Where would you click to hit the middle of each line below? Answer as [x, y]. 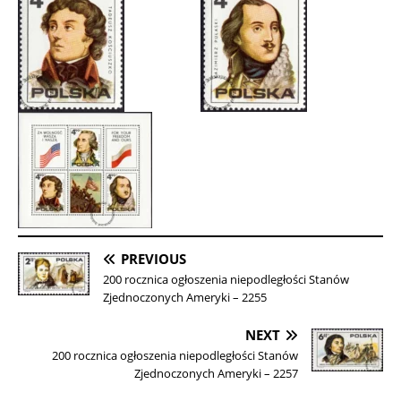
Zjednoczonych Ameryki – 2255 [185, 297]
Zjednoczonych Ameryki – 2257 [216, 373]
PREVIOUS [154, 259]
